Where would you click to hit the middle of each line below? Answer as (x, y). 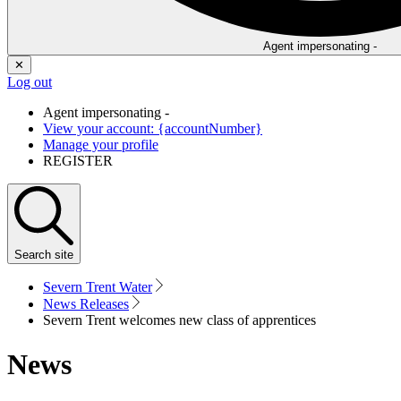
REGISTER (78, 161)
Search (33, 255)
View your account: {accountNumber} (153, 129)
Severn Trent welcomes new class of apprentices (179, 320)
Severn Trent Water (98, 287)
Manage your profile (101, 145)
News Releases (86, 304)
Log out (30, 82)
